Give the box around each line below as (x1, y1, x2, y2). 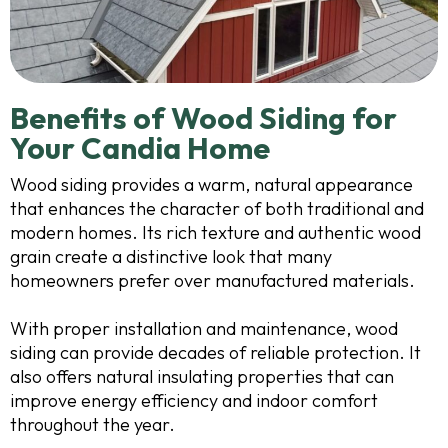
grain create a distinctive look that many (10, 244, 332, 268)
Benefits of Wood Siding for (10, 98, 397, 137)
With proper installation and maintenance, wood (10, 316, 398, 340)
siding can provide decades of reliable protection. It (10, 340, 421, 364)
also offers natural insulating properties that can (10, 364, 394, 388)
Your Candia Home (10, 128, 270, 167)
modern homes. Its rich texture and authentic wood (10, 220, 421, 244)
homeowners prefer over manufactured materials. (10, 268, 415, 292)
